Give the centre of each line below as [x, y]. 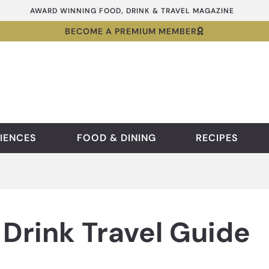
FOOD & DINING [116, 138]
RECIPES [217, 138]
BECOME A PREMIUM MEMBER [131, 31]
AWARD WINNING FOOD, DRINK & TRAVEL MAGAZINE [132, 11]
